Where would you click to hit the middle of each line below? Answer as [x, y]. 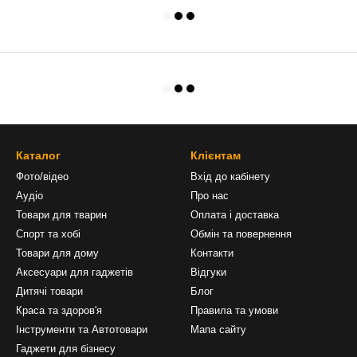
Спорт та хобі [48, 234]
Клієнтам [216, 155]
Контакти [212, 253]
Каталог [38, 155]
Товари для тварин [61, 215]
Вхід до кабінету [230, 177]
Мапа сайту [218, 330]
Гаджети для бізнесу [66, 349]
